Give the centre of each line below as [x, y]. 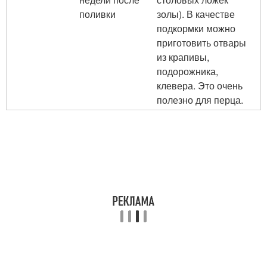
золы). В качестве [196, 14]
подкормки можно [196, 28]
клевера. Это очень [200, 86]
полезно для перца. [200, 100]
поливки [97, 14]
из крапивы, [183, 57]
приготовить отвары [201, 43]
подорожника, [187, 71]
